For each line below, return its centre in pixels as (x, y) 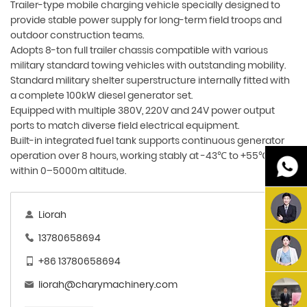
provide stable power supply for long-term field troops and (146, 20)
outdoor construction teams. (77, 35)
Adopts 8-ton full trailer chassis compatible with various (139, 50)
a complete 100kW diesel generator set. (101, 96)
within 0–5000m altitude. (68, 171)
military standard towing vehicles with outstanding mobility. (148, 65)
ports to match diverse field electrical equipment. (125, 126)
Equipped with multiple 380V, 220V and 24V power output (143, 111)
